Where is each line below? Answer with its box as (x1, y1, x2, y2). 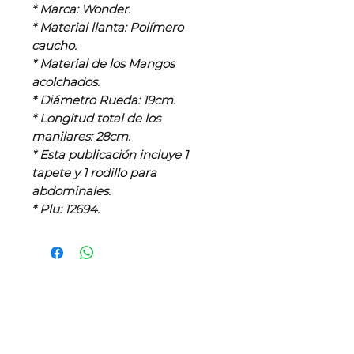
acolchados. (32, 74, 100, 90)
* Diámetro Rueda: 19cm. (32, 92, 175, 108)
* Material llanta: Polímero (32, 20, 183, 36)
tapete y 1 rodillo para (32, 165, 156, 181)
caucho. (32, 38, 77, 54)
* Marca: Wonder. (32, 2, 130, 17)
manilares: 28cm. (32, 129, 130, 145)
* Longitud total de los (32, 111, 160, 126)
